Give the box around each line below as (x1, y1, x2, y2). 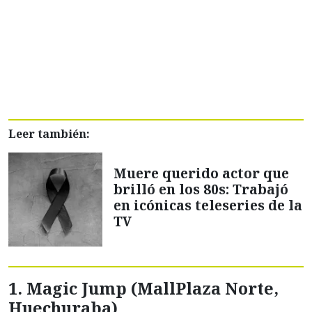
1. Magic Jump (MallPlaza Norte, (8, 277, 279, 300)
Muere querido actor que (114, 163, 289, 182)
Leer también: (8, 126, 90, 142)
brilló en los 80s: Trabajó (114, 179, 288, 198)
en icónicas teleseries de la (114, 195, 302, 214)
